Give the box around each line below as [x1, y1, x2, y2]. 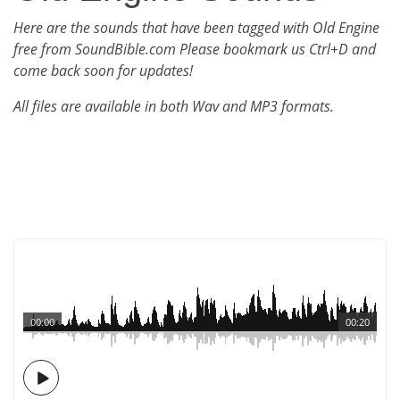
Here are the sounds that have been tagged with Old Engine [13, 18, 379, 37]
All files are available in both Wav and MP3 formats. [13, 96, 334, 116]
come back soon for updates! [13, 61, 193, 80]
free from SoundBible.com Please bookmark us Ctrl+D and [13, 39, 376, 59]
